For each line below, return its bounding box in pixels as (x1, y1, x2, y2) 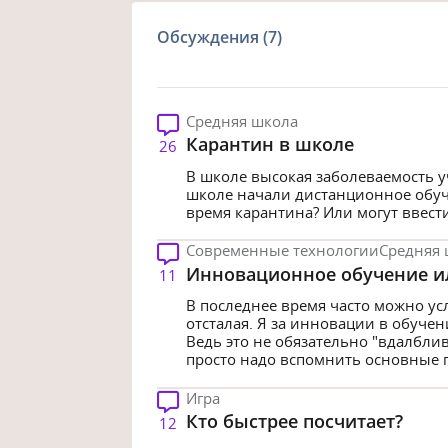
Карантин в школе (185, 131, 354, 156)
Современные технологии (185, 240, 379, 261)
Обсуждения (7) (157, 25, 283, 48)
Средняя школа (185, 110, 298, 131)
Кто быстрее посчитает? (185, 409, 403, 434)
